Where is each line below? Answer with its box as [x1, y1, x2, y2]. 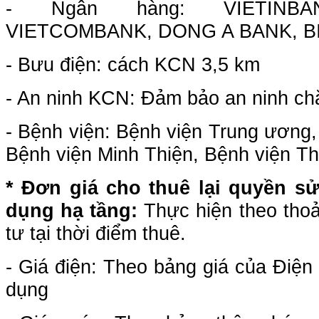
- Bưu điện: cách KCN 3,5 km [6, 53, 260, 75]
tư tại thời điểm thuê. [6, 222, 186, 244]
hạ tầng [54, 199, 132, 221]
